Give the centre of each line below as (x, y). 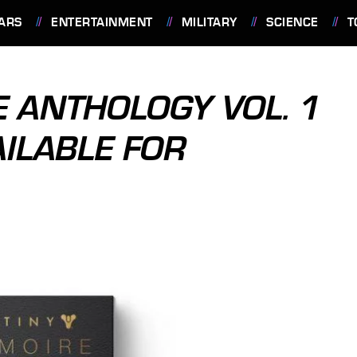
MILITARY (209, 22)
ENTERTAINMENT (102, 22)
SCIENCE (292, 22)
